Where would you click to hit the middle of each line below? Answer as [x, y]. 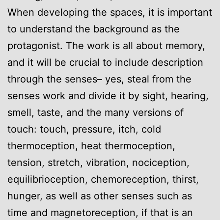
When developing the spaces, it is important [110, 12]
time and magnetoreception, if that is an [100, 212]
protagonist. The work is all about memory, [106, 45]
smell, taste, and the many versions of [96, 112]
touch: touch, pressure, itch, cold [84, 129]
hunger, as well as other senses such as [100, 196]
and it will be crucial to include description [105, 62]
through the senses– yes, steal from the [99, 79]
